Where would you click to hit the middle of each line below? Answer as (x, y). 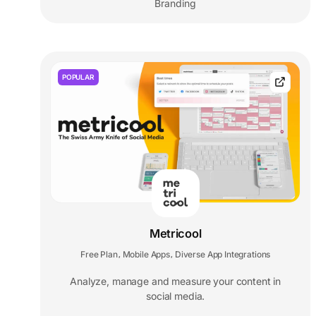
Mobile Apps (146, 254)
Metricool (176, 233)
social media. (176, 296)
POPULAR (78, 77)
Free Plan (99, 254)
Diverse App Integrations (223, 254)
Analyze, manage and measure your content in (176, 281)
